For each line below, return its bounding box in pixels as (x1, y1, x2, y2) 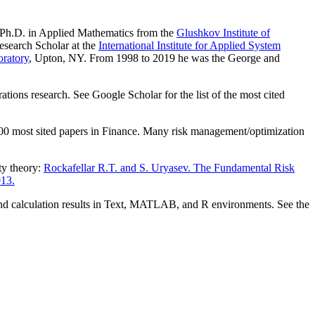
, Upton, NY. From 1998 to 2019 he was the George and (29, 51, 280, 64)
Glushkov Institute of (176, 26, 270, 39)
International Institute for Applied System (98, 39, 281, 51)
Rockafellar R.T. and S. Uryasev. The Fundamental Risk (44, 161, 295, 174)
